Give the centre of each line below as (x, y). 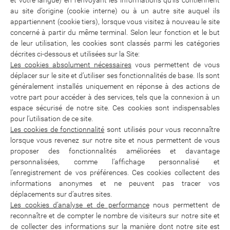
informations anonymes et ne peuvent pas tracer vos (115, 183)
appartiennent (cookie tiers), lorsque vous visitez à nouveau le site (115, 22)
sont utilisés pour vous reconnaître (162, 129)
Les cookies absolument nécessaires (71, 65)
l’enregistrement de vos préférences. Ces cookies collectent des (115, 172)
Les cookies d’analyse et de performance (80, 205)
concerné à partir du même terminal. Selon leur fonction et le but (115, 32)
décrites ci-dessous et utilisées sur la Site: (75, 54)
